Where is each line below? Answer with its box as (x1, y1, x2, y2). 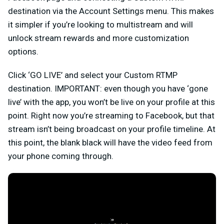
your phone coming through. (8, 151, 113, 161)
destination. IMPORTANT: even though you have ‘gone (8, 83, 208, 94)
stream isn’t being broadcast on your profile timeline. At (8, 124, 215, 134)
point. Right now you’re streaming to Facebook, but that (8, 110, 214, 121)
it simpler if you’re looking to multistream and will (8, 19, 193, 30)
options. (8, 46, 40, 57)
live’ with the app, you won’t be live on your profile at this (8, 97, 215, 107)
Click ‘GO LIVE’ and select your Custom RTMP (8, 70, 177, 80)
